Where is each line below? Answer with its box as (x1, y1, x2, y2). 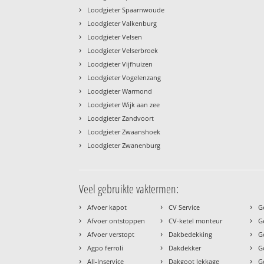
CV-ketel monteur (169, 216, 223, 225)
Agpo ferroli (87, 243, 124, 252)
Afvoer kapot (87, 202, 127, 212)
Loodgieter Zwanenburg (87, 140, 161, 150)
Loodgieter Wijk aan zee (87, 100, 160, 109)
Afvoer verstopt (87, 229, 135, 239)
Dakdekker (169, 243, 202, 252)
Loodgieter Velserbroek (87, 45, 159, 55)
